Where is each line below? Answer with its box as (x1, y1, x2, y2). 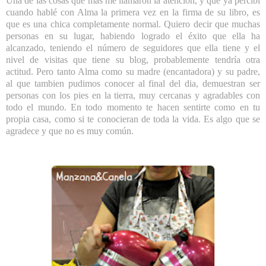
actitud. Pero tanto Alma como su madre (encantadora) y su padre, (6, 66, 260, 77)
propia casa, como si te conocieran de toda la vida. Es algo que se (6, 113, 260, 124)
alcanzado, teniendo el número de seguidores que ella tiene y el (6, 42, 260, 53)
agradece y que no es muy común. (6, 125, 134, 136)
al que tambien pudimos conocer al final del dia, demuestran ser (6, 78, 260, 88)
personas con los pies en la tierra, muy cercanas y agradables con (6, 90, 260, 100)
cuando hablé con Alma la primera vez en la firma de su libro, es (6, 7, 260, 17)
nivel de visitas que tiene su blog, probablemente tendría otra (6, 54, 260, 65)
